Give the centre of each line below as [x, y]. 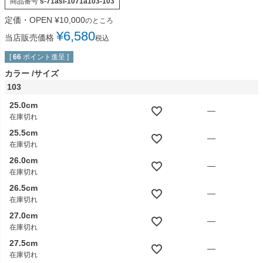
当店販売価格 [29, 38]
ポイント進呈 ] [46, 57]
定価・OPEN [28, 20]
